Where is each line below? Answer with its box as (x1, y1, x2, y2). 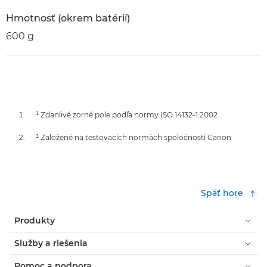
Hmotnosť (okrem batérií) (6, 13, 130, 24)
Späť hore (201, 188, 243, 198)
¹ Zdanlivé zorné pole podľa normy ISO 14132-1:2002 (36, 110, 218, 119)
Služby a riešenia (14, 238, 88, 249)
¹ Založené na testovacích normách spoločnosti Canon (36, 133, 231, 142)
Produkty (14, 215, 55, 226)
